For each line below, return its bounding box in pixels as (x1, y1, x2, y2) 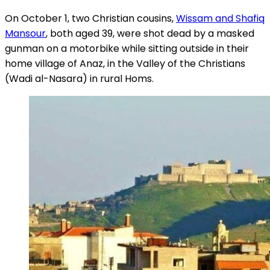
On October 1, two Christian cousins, (5, 11, 176, 26)
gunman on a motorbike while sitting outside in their (5, 42, 249, 56)
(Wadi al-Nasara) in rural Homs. (5, 72, 154, 86)
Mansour (5, 27, 46, 41)
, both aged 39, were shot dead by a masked (46, 27, 254, 41)
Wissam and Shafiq (176, 11, 265, 26)
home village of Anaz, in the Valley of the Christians (5, 57, 245, 71)
